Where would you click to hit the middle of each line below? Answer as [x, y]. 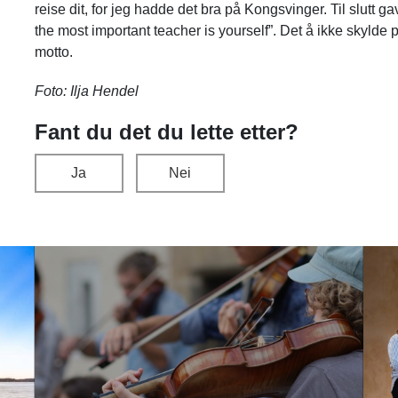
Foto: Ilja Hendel [86, 91]
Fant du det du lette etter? [166, 131]
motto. [53, 52]
